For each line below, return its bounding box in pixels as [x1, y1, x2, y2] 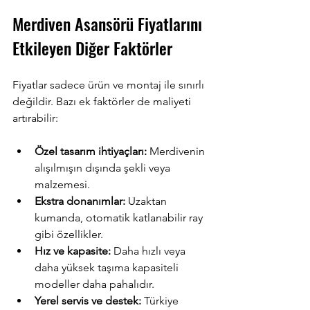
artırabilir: [12, 111, 58, 125]
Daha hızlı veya [111, 244, 188, 257]
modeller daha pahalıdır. [35, 277, 154, 291]
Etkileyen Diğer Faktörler [12, 35, 172, 60]
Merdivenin [147, 144, 208, 158]
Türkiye [141, 293, 181, 307]
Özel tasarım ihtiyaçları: [35, 144, 147, 158]
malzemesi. [35, 177, 90, 191]
